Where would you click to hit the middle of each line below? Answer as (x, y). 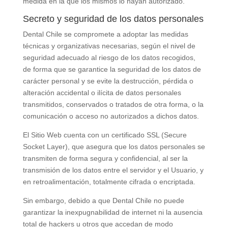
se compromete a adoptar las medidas (125, 34)
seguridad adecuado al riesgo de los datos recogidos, (109, 58)
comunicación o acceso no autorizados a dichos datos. (111, 116)
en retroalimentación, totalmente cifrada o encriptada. (109, 182)
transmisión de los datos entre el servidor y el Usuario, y (113, 170)
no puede (168, 201)
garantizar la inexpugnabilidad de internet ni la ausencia (112, 212)
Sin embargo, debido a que (67, 201)
